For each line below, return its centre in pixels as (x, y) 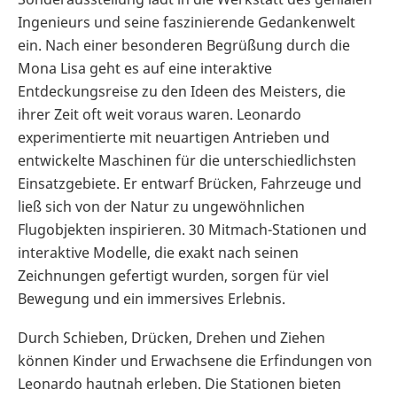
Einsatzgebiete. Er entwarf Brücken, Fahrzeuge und (190, 183)
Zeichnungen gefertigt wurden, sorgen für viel (173, 275)
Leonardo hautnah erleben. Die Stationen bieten (179, 383)
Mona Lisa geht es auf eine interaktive (145, 68)
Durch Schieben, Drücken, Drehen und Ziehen (171, 337)
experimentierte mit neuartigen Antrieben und (174, 137)
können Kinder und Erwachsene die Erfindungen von (195, 360)
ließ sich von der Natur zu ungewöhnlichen (161, 206)
